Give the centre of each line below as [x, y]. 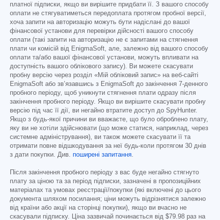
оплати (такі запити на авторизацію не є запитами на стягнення [104, 40]
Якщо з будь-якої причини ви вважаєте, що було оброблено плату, [109, 119]
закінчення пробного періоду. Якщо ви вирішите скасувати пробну [108, 101]
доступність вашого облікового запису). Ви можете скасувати [101, 66]
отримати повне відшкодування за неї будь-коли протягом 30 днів [108, 146]
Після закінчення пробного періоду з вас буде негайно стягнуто [104, 172]
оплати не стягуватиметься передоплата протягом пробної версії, [108, 13]
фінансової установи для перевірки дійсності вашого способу [102, 31]
